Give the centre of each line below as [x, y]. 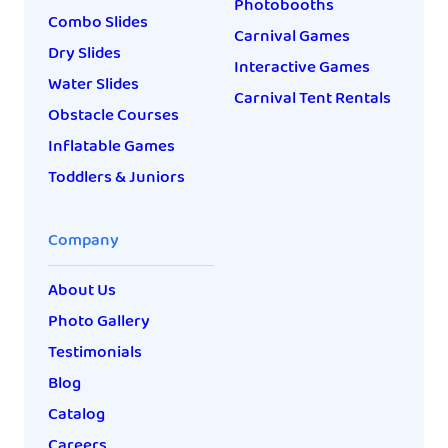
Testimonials [95, 353]
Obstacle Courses [113, 116]
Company [83, 241]
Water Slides [93, 85]
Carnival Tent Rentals [312, 99]
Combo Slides [98, 23]
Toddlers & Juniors [116, 178]
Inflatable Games [111, 147]
